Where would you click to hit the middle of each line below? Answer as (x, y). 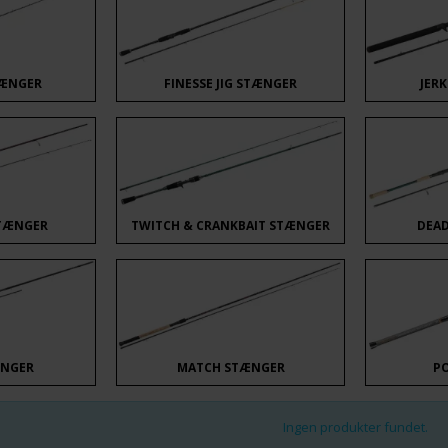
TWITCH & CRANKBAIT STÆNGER (231, 225)
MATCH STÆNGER (230, 367)
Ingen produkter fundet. (355, 426)
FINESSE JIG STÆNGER (231, 83)
